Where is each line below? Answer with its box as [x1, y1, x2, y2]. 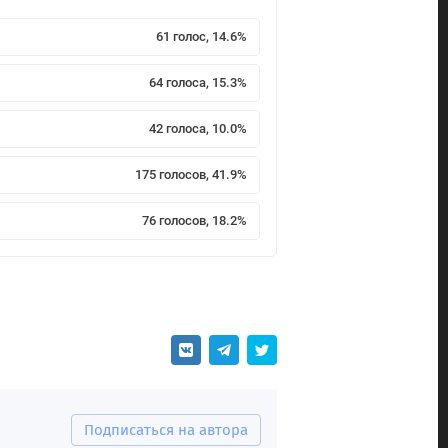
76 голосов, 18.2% [141, 212, 247, 228]
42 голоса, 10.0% [148, 120, 247, 136]
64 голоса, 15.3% [148, 74, 247, 90]
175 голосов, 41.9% [134, 166, 247, 182]
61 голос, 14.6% [155, 28, 247, 44]
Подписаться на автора [83, 420, 248, 439]
